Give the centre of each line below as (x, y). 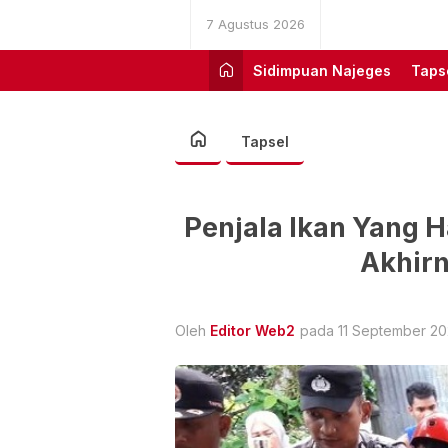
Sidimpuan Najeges (322, 70)
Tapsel (265, 141)
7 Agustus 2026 (255, 24)
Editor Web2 (252, 330)
